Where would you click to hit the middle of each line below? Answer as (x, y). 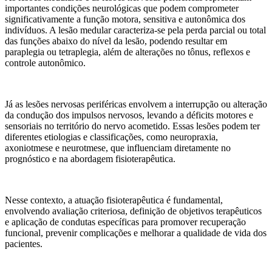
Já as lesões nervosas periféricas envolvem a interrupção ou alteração (136, 104)
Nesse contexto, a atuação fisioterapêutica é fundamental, (114, 200)
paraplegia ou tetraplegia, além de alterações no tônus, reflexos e (127, 52)
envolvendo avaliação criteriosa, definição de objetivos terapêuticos (133, 211)
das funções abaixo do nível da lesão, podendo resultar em (116, 41)
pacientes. (24, 243)
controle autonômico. (45, 63)
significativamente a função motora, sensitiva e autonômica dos (125, 19)
